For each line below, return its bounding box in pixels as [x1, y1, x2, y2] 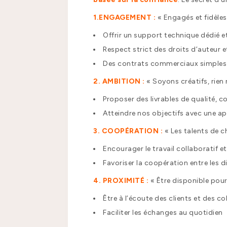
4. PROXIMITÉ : [93, 176, 149, 185]
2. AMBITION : [93, 77, 145, 86]
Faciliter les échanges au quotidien [103, 208, 223, 217]
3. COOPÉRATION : [93, 127, 163, 136]
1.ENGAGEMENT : [93, 13, 156, 22]
